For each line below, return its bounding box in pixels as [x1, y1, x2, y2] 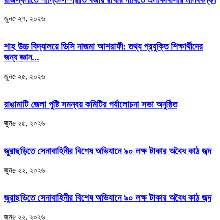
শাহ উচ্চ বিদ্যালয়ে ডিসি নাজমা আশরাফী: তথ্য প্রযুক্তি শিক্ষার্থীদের [4, 41, 203, 52]
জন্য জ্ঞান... [4, 52, 39, 63]
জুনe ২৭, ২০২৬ [4, 14, 45, 23]
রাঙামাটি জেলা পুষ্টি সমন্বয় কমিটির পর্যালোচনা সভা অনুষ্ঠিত [4, 99, 177, 110]
